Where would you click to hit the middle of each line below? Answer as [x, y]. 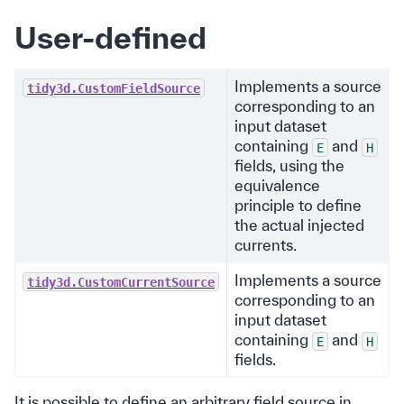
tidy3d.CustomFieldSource [114, 88]
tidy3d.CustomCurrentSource [121, 282]
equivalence [277, 186]
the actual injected [299, 225]
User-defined [110, 38]
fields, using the [289, 166]
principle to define [298, 206]
